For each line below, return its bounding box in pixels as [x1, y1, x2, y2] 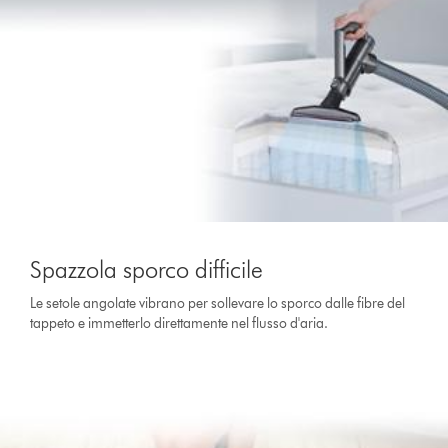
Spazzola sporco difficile [30, 254, 264, 284]
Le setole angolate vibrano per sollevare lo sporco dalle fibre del [30, 294, 406, 312]
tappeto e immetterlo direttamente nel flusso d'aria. [30, 314, 329, 332]
